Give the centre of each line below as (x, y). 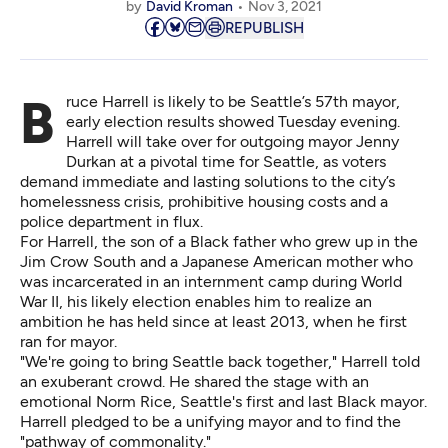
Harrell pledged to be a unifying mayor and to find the (210, 422)
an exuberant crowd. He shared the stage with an (194, 382)
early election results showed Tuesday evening (231, 122)
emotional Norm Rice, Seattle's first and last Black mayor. (223, 402)
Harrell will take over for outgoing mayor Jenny (232, 142)
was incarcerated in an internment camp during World (211, 282)
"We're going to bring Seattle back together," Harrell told (220, 362)
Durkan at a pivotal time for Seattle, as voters (226, 162)
